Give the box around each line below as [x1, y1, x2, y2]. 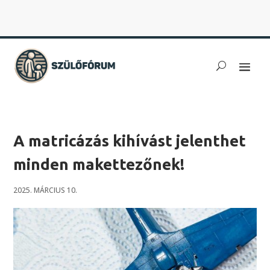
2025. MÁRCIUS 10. [13, 185, 78, 195]
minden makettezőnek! [13, 155, 185, 173]
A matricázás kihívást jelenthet [13, 132, 246, 149]
